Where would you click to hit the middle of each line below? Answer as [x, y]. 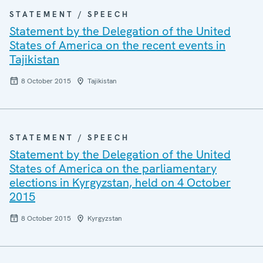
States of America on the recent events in [117, 45]
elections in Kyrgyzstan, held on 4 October [120, 183]
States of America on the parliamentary [113, 168]
